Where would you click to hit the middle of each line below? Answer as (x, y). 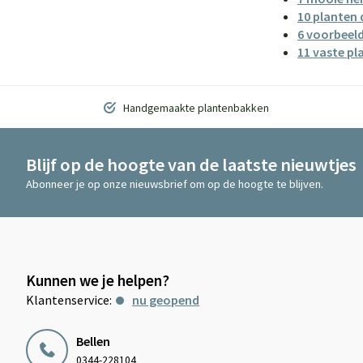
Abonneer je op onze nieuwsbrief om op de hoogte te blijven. (175, 184)
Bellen (93, 341)
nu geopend (166, 300)
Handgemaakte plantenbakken (195, 108)
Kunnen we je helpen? (98, 280)
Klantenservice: (69, 300)
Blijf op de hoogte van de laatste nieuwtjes (191, 164)
